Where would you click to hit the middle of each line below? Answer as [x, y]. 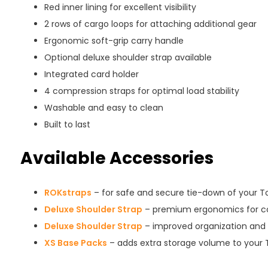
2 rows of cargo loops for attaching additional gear [150, 24]
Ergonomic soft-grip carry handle [114, 41]
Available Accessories [117, 158]
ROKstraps [68, 193]
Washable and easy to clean [103, 108]
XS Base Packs [75, 243]
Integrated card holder [91, 74]
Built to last [67, 124]
